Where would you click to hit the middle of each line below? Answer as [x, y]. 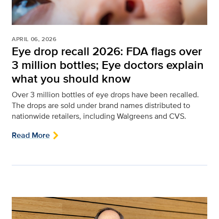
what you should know [71, 78]
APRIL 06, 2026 [34, 39]
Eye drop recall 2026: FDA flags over [107, 51]
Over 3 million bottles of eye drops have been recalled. [105, 94]
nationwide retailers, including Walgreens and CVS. [99, 116]
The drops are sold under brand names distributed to [101, 105]
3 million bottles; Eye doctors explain [108, 65]
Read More [31, 135]
